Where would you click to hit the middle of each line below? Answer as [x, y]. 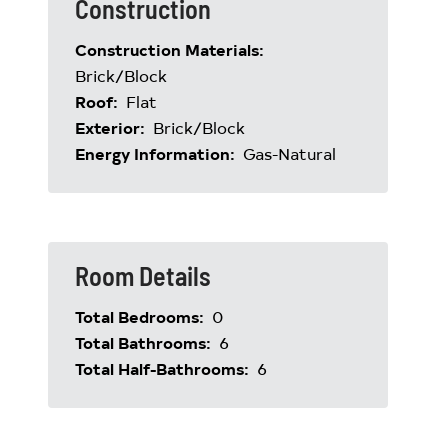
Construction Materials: [171, 49]
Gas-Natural [289, 153]
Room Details [143, 275]
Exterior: [112, 127]
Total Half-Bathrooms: [164, 368]
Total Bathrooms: [145, 342]
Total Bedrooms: [141, 316]
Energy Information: [157, 153]
